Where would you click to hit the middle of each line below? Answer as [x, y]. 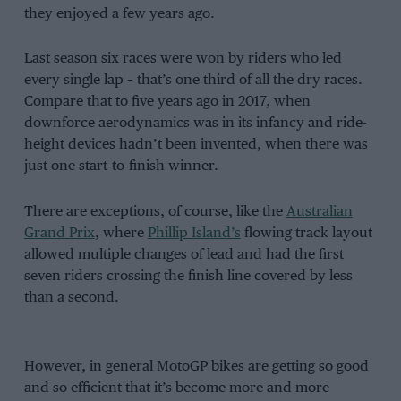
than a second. [71, 298]
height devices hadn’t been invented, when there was [196, 145]
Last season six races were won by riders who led [183, 59]
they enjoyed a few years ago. [119, 13]
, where [121, 234]
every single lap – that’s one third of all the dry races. [193, 81]
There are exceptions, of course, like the [155, 212]
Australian [319, 212]
